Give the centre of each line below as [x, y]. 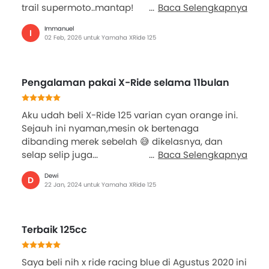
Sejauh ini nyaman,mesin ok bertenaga [110, 128]
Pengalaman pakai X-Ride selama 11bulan [125, 83]
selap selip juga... [60, 155]
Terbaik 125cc [54, 230]
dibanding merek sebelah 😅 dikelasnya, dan [122, 142]
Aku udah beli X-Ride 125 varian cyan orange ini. [130, 115]
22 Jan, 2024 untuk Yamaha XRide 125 [100, 185]
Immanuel [59, 29]
